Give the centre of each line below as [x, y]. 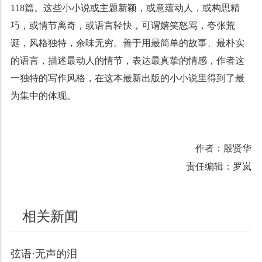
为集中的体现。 [43, 95]
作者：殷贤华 [224, 148]
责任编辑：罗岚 [219, 166]
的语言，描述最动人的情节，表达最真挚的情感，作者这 [127, 60]
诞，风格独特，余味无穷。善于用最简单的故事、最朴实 [127, 43]
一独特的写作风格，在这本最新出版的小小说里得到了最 [127, 78]
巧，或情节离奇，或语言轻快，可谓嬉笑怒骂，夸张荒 [123, 25]
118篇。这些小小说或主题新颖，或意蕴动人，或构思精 [125, 8]
